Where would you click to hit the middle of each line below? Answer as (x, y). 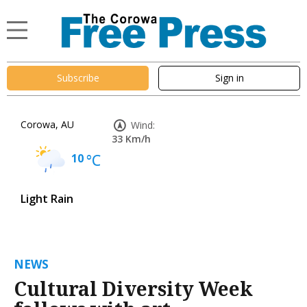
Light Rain (47, 198)
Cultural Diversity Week (133, 288)
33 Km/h (131, 138)
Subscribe (78, 78)
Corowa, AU (47, 124)
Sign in (229, 78)
